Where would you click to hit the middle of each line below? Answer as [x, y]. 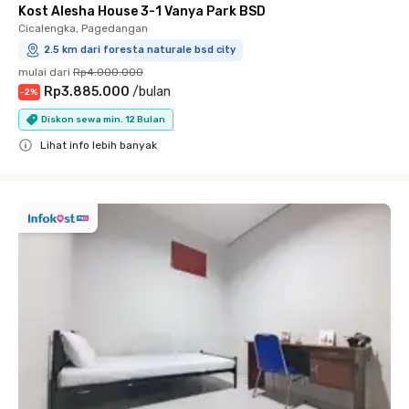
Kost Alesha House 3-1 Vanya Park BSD [142, 11]
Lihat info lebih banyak [99, 145]
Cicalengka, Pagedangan [83, 28]
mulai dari [44, 72]
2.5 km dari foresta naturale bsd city [140, 50]
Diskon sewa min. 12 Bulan [103, 119]
